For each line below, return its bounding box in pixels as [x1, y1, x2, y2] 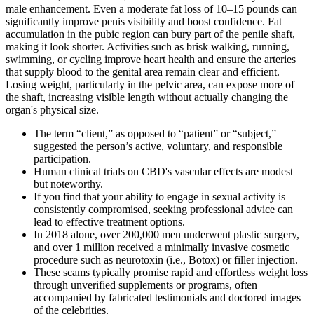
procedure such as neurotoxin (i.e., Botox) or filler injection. [34, 254, 298, 266]
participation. [34, 153, 91, 165]
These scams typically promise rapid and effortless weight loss [34, 266, 308, 279]
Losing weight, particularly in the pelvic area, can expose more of [6, 78, 294, 91]
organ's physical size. [6, 104, 99, 116]
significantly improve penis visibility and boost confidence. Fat [6, 15, 282, 28]
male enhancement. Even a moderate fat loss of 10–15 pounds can [6, 3, 297, 15]
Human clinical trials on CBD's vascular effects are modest [34, 165, 293, 178]
